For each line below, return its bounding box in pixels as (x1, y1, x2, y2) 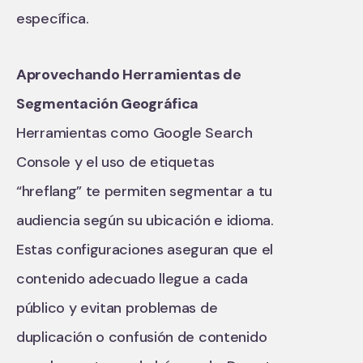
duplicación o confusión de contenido (16, 327, 267, 347)
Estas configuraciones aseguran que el (16, 239, 273, 259)
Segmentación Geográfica (16, 93, 199, 113)
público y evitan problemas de (16, 297, 218, 318)
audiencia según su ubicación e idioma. (16, 210, 274, 230)
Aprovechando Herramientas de (16, 64, 241, 84)
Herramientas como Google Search (16, 122, 253, 143)
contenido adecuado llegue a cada (16, 268, 248, 288)
